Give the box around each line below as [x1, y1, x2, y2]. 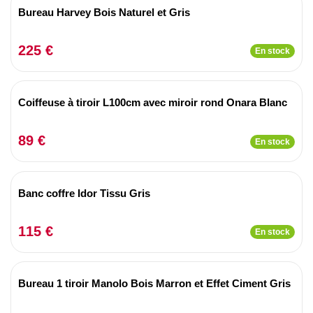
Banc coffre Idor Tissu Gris [18, 187, 150, 199]
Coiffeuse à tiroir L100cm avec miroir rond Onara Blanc [18, 96, 287, 108]
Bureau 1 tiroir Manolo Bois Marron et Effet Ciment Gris [18, 277, 291, 289]
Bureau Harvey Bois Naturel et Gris [18, 6, 190, 18]
